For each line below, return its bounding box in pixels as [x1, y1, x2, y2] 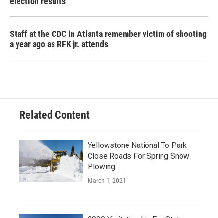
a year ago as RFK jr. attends [10, 39, 108, 49]
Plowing [88, 162, 115, 171]
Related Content [19, 109, 90, 121]
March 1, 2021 [88, 177, 126, 184]
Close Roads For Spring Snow [88, 151, 189, 161]
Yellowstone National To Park [88, 141, 187, 150]
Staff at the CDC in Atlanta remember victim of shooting [10, 29, 207, 39]
